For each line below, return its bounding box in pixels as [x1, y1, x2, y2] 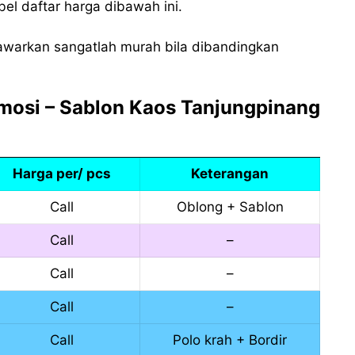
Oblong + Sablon [176, 199, 284, 216]
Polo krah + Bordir [173, 332, 287, 349]
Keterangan [191, 166, 269, 182]
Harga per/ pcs [12, 166, 111, 182]
